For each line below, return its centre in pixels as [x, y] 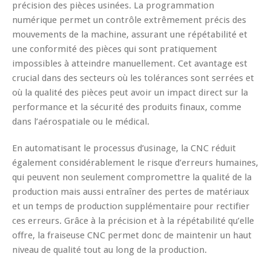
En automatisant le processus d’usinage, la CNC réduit [124, 148]
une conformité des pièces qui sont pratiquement [115, 49]
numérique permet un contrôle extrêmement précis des [129, 20]
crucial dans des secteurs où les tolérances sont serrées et [133, 78]
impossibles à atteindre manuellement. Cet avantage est [130, 63]
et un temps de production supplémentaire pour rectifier [131, 206]
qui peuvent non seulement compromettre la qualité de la [132, 177]
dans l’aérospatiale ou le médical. [81, 121]
